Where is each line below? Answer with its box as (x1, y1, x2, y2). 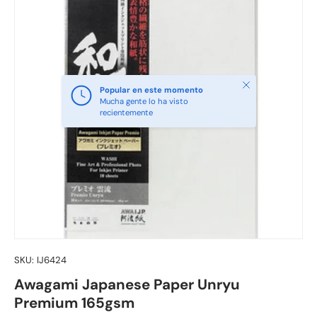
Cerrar (239, 79, 263, 89)
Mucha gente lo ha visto (99, 96, 188, 107)
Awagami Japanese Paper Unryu (14, 275, 240, 294)
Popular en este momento (99, 85, 203, 96)
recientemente (99, 108, 153, 118)
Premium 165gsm (14, 294, 134, 313)
